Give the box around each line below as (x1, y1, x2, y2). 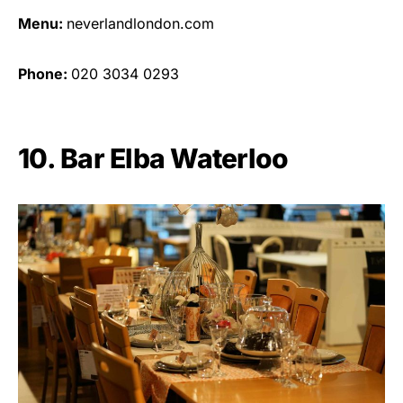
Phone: (18, 65, 71, 84)
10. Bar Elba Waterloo (18, 142, 289, 175)
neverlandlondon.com (67, 14, 214, 33)
